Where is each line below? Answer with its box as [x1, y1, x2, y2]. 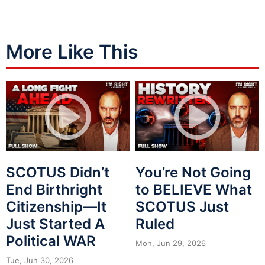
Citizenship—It [6, 198, 106, 215]
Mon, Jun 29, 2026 [135, 238, 206, 248]
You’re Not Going [135, 163, 251, 181]
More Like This [6, 40, 138, 63]
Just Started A [6, 215, 105, 232]
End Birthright [6, 180, 102, 198]
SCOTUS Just [135, 198, 229, 215]
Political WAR [6, 232, 96, 250]
